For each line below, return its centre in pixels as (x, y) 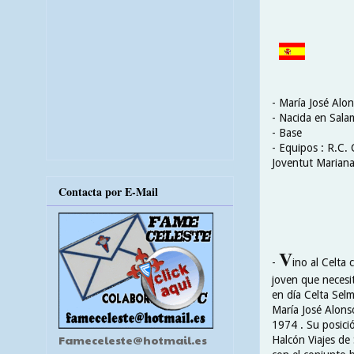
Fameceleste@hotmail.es (133, 339)
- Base (287, 132)
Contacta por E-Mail (108, 191)
